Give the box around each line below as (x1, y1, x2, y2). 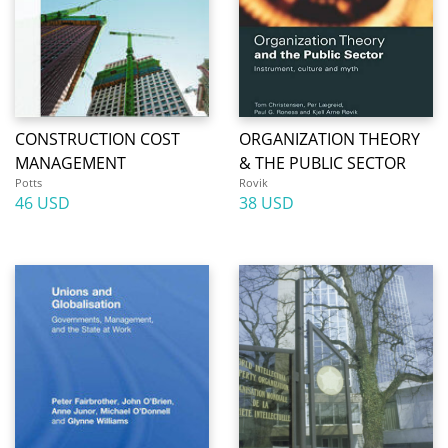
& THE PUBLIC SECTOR (239, 152, 406, 174)
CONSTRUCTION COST (15, 128, 180, 150)
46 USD (15, 192, 70, 214)
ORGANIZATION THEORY (239, 128, 420, 150)
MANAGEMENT (15, 152, 126, 174)
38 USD (239, 192, 294, 214)
